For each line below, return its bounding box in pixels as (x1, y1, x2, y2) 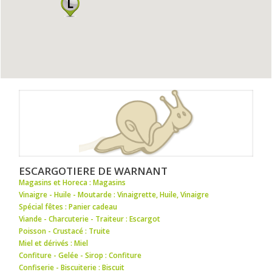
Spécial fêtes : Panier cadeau (19, 201, 118, 212)
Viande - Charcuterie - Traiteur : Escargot (19, 213, 161, 224)
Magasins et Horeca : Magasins (19, 177, 126, 188)
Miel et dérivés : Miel (19, 237, 89, 248)
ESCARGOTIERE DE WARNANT (19, 163, 168, 178)
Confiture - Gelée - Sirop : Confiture (19, 250, 142, 260)
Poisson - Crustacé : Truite (19, 225, 110, 236)
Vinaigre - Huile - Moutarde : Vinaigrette (19, 189, 157, 200)
